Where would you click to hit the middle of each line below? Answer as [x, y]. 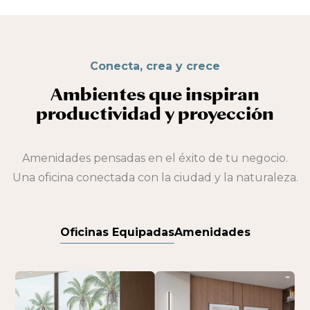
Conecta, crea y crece [155, 66]
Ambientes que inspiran [155, 94]
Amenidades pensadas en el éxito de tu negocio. [155, 158]
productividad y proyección [155, 114]
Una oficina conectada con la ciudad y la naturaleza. [155, 177]
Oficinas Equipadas [117, 232]
